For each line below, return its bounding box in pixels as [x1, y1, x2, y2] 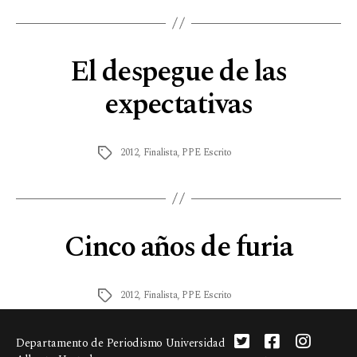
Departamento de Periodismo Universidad [16, 334, 226, 351]
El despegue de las [70, 49, 287, 94]
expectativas [104, 82, 253, 127]
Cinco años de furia [64, 225, 293, 269]
